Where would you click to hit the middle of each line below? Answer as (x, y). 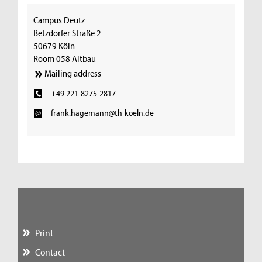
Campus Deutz (59, 20)
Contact (50, 252)
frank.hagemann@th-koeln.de (102, 113)
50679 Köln (54, 45)
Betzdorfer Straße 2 (68, 32)
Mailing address (73, 73)
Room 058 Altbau (65, 58)
